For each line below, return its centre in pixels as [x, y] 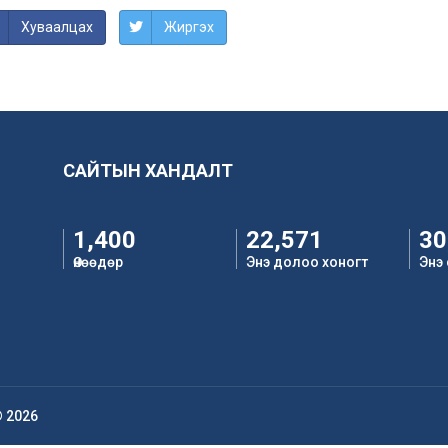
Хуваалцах [57, 27]
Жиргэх [189, 27]
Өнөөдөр [97, 262]
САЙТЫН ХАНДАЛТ [147, 170]
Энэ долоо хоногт [306, 262]
